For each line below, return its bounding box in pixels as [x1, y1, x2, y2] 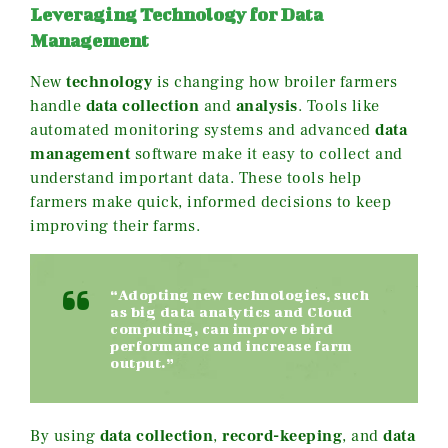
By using [30, 425, 100, 446]
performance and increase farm [110, 337, 353, 355]
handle [30, 96, 86, 117]
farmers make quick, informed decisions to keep [30, 192, 391, 213]
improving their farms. [30, 216, 200, 237]
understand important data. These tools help [30, 168, 362, 189]
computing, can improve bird [110, 320, 334, 338]
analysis [235, 96, 298, 117]
